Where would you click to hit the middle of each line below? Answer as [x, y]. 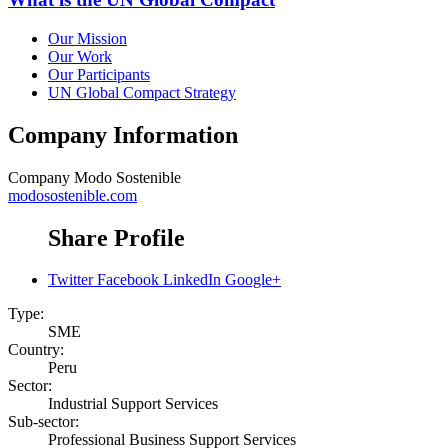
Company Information [123, 134]
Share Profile [116, 237]
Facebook [128, 280]
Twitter [70, 280]
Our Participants [99, 74]
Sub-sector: [43, 422]
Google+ [253, 280]
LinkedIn [192, 280]
